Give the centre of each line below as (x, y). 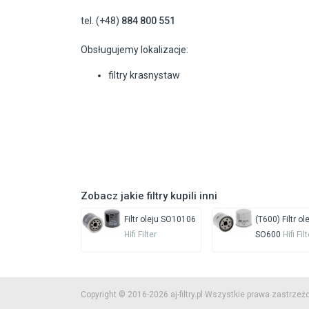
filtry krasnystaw (144, 76)
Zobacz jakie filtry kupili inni (149, 196)
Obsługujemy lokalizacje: (134, 50)
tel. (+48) (101, 21)
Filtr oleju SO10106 (160, 220)
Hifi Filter (140, 235)
